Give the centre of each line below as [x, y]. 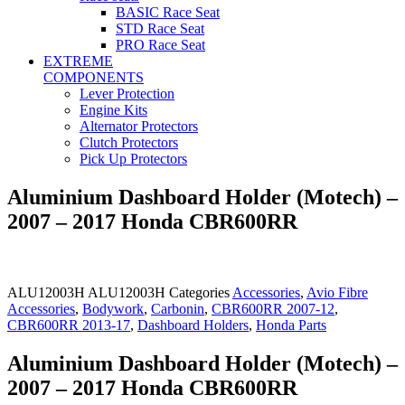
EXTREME [78, 61]
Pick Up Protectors [133, 159]
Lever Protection [127, 94]
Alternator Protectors [139, 126]
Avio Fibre [337, 292]
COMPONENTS [94, 77]
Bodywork [113, 308]
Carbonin [178, 308]
